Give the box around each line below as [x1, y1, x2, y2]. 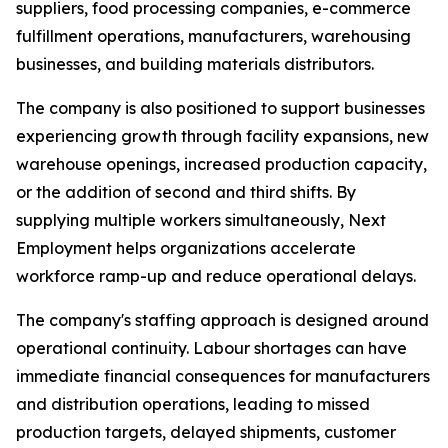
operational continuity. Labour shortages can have [16, 338, 407, 359]
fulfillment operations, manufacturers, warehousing [16, 26, 411, 47]
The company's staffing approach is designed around [16, 310, 429, 331]
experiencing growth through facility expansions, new [16, 126, 429, 147]
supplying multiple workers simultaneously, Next [16, 210, 386, 231]
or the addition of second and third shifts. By [16, 182, 356, 203]
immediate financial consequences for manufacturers [16, 366, 430, 387]
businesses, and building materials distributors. [16, 54, 374, 75]
